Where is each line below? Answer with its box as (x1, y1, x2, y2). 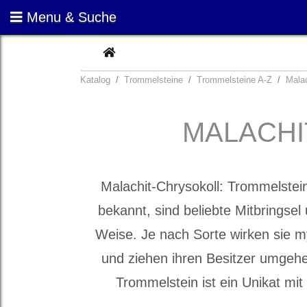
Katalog (80, 75, 110, 85)
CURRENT (114, 46, 170, 58)
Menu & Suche (27, 10, 116, 25)
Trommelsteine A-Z (197, 75, 272, 85)
